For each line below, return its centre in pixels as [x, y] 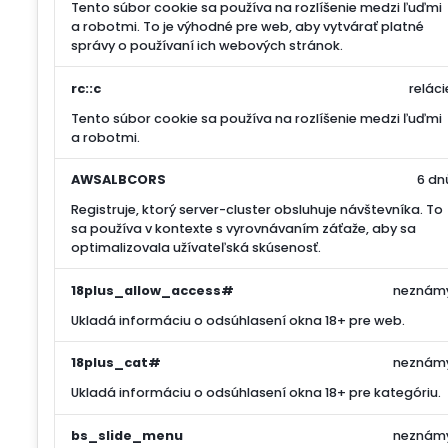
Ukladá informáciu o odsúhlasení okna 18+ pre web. [238, 320]
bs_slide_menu [127, 435]
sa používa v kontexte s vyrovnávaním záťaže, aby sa [243, 229]
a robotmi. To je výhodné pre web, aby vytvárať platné [247, 27]
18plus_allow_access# [152, 290]
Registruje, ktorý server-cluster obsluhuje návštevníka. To [257, 210]
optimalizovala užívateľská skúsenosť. [196, 248]
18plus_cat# [116, 363]
